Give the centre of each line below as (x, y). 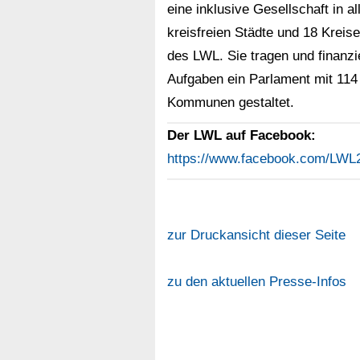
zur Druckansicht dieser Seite (256, 235)
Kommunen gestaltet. (230, 102)
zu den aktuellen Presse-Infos (256, 282)
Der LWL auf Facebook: (241, 135)
